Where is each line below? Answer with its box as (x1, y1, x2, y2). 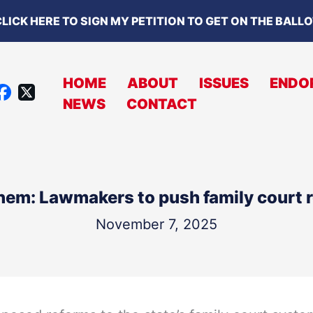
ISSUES (199, 75, 249, 92)
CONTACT (126, 96, 197, 113)
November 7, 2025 (96, 215, 217, 233)
